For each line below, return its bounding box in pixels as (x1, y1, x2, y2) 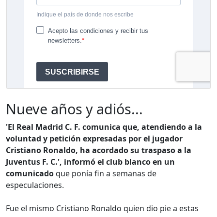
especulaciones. (6, 179, 64, 190)
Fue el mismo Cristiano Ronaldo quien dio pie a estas (6, 202, 199, 214)
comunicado (6, 168, 54, 179)
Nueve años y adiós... (6, 99, 143, 118)
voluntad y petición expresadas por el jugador (6, 133, 183, 144)
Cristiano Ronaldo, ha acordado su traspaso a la (6, 144, 191, 155)
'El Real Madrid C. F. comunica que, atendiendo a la (6, 121, 202, 132)
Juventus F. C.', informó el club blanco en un (6, 156, 175, 167)
